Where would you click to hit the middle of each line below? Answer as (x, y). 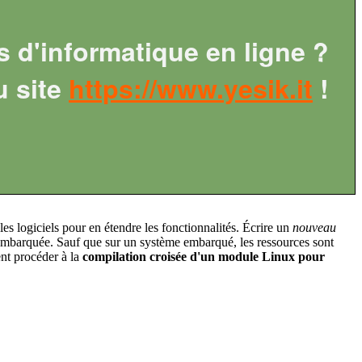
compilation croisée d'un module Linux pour (204, 256)
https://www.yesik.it (191, 88)
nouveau (314, 227)
